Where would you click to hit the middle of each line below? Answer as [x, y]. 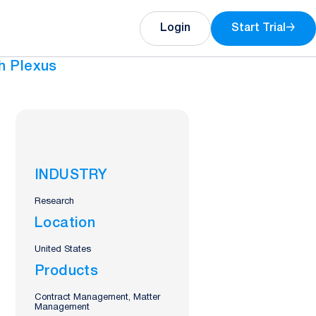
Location [65, 224]
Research [54, 202]
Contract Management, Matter [97, 298]
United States [63, 250]
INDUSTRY [71, 176]
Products [67, 272]
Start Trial [259, 28]
